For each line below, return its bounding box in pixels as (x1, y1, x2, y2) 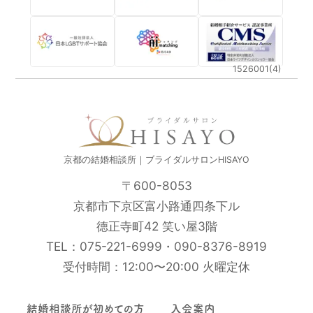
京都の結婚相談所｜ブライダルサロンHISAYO (64, 154, 249, 165)
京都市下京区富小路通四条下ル (73, 198, 240, 214)
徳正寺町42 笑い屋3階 (96, 219, 217, 234)
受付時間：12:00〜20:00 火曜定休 (63, 259, 250, 275)
